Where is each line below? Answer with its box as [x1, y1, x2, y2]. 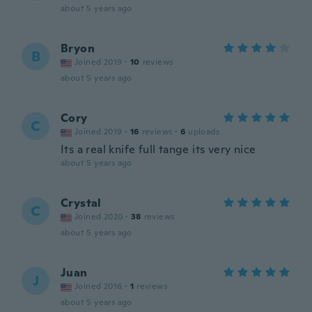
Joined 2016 [75, 281, 123, 292]
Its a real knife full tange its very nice [61, 142, 256, 157]
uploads [188, 126, 220, 137]
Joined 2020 [75, 211, 123, 222]
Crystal [61, 196, 102, 210]
